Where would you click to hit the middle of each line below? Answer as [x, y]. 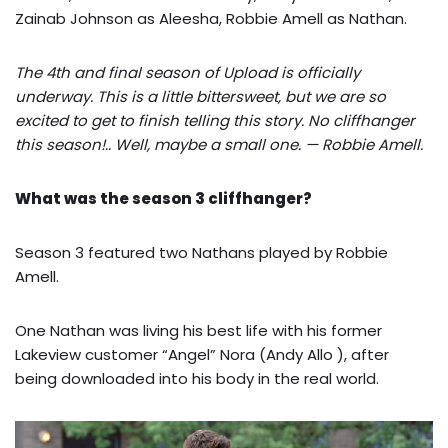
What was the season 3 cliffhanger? [163, 198]
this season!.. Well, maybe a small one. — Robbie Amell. [219, 144]
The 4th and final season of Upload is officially [187, 72]
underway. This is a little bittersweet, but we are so [200, 96]
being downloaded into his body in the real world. [197, 378]
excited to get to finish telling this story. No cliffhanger [215, 120]
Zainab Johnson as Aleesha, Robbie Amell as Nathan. [211, 18]
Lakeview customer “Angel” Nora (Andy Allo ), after [202, 354]
